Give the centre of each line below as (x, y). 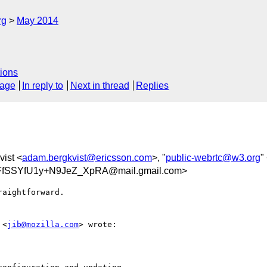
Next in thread (100, 86)
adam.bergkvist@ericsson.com (87, 157)
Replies (153, 86)
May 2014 (38, 21)
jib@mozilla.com (43, 224)
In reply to (43, 86)
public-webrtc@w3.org (213, 157)
